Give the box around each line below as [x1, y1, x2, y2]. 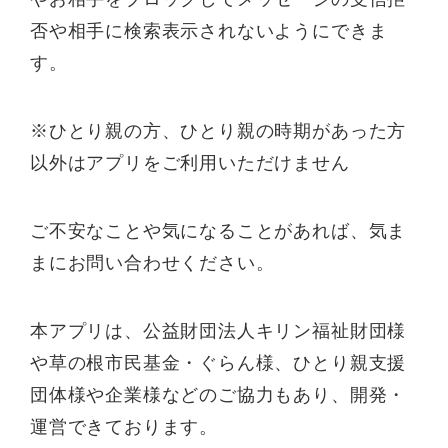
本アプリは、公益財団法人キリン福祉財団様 [30, 320, 407, 341]
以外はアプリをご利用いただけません [30, 153, 350, 174]
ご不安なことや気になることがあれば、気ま [30, 220, 407, 241]
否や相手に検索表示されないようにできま [30, 21, 388, 42]
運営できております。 [30, 416, 219, 437]
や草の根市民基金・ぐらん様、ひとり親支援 [30, 352, 407, 373]
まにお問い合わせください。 [30, 252, 275, 273]
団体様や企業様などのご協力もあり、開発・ [30, 384, 407, 405]
